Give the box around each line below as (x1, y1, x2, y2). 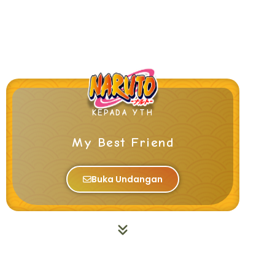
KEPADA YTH (91, 108, 154, 118)
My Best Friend (72, 135, 174, 150)
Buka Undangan (91, 173, 163, 186)
